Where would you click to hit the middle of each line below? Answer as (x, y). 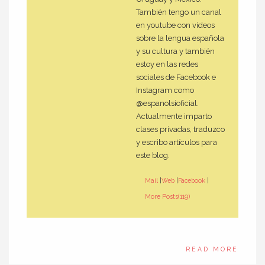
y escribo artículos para (177, 143)
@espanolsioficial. (167, 104)
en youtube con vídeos (175, 25)
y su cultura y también (175, 51)
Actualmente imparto (174, 117)
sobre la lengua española (180, 38)
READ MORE (212, 249)
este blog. (153, 156)
